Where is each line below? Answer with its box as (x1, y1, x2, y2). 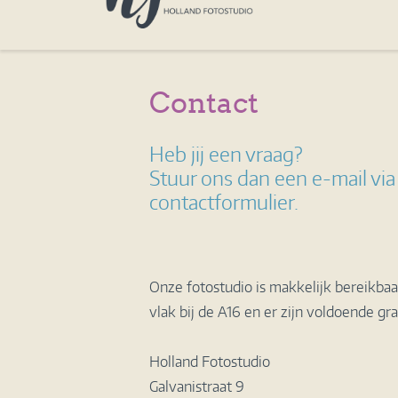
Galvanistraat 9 (149, 378, 244, 395)
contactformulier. (149, 189, 303, 214)
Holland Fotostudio (149, 353, 270, 370)
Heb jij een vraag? (149, 141, 303, 166)
